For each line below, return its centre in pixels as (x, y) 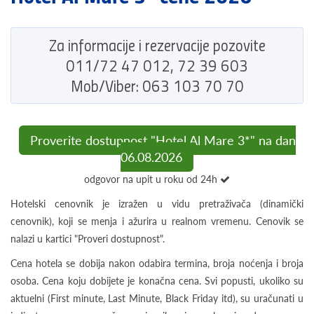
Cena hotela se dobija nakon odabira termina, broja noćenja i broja (157, 264)
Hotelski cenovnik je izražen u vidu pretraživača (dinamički (157, 204)
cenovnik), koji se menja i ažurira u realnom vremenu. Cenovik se (157, 221)
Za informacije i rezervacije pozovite (157, 46)
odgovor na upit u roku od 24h (152, 179)
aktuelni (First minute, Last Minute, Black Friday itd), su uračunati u (157, 299)
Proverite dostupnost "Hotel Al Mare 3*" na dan (163, 141)
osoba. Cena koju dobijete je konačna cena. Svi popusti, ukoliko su (157, 281)
